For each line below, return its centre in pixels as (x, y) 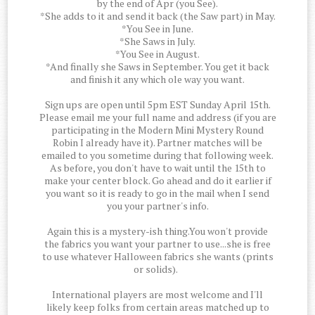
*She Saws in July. (157, 41)
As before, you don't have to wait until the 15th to (157, 168)
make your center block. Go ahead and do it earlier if (157, 181)
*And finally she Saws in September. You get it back (157, 67)
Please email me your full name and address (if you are (157, 117)
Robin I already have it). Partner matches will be (157, 143)
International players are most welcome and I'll (157, 295)
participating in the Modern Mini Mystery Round (157, 130)
